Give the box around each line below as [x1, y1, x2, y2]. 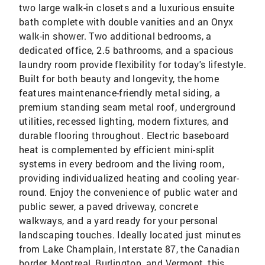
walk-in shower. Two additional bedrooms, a [19, 30, 212, 43]
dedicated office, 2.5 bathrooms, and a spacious [19, 44, 234, 57]
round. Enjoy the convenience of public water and [19, 186, 238, 199]
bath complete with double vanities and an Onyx [19, 15, 234, 28]
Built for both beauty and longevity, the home [19, 72, 219, 85]
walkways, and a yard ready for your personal [19, 214, 218, 227]
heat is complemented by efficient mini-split [19, 143, 215, 156]
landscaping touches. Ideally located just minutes [19, 228, 241, 241]
